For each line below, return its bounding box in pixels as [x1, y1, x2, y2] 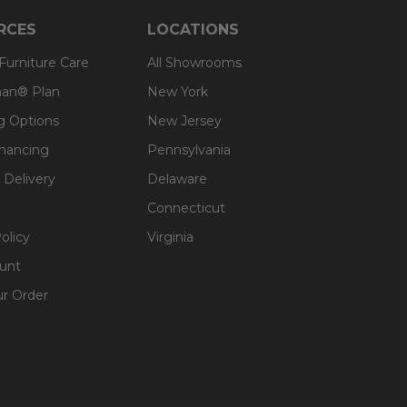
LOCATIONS [147, 20, 239, 38]
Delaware [147, 170, 207, 187]
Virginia [147, 228, 194, 245]
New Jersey [147, 112, 222, 129]
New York [147, 83, 208, 100]
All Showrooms [147, 54, 242, 71]
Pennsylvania [147, 141, 231, 158]
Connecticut [147, 199, 225, 216]
